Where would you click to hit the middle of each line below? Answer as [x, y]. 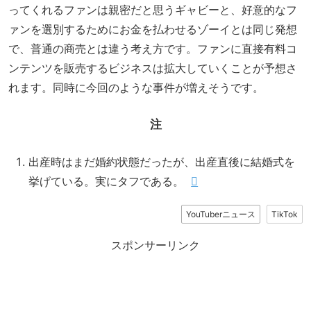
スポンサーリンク [155, 245]
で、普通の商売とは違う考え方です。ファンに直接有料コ [153, 49]
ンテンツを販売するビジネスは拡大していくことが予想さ [153, 68]
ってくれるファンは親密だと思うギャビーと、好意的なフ [153, 10]
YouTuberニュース [221, 214]
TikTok [285, 214]
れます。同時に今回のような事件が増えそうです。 [136, 88]
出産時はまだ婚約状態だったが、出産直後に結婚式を [162, 161]
